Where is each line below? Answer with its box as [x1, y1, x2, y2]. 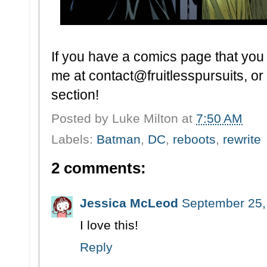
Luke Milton [112, 111, 178, 125]
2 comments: [51, 159, 146, 176]
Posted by [51, 111, 112, 125]
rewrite [223, 132, 261, 146]
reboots [173, 132, 216, 146]
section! [51, 87, 99, 103]
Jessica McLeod [80, 196, 178, 210]
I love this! [80, 218, 138, 232]
